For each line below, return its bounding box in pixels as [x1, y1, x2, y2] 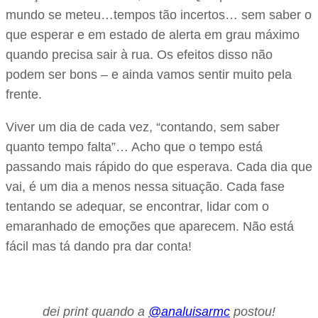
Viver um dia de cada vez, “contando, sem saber [6, 119, 280, 134]
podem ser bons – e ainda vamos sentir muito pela [6, 67, 292, 82]
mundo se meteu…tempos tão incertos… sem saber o [6, 7, 312, 22]
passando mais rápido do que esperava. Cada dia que [6, 159, 312, 174]
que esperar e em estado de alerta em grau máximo [6, 27, 300, 42]
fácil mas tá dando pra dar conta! [6, 238, 192, 253]
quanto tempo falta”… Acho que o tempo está [6, 139, 263, 154]
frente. [6, 87, 42, 102]
